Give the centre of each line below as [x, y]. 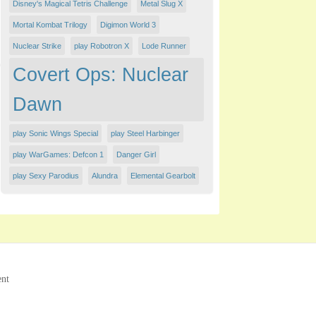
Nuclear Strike [37, 46]
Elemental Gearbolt [163, 176]
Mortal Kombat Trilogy [50, 25]
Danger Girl [136, 154]
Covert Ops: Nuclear [101, 75]
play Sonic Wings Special [55, 133]
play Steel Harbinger [145, 133]
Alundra [105, 176]
